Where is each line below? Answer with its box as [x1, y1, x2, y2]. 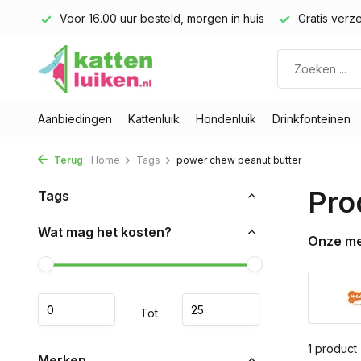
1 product [308, 342, 357, 355]
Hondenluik [196, 112, 256, 126]
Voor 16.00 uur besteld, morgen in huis [56, 11, 264, 25]
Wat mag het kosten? [38, 224, 172, 240]
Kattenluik [128, 112, 180, 126]
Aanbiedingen [38, 112, 112, 126]
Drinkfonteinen [272, 112, 351, 126]
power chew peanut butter [176, 154, 301, 166]
